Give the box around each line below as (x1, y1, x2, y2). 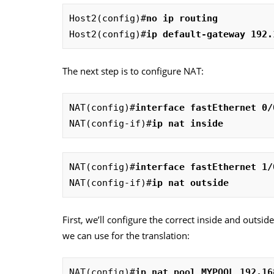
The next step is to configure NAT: (62, 64, 204, 77)
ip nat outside (152, 177, 229, 188)
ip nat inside (152, 117, 223, 129)
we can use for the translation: (62, 229, 190, 242)
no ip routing (146, 12, 218, 24)
